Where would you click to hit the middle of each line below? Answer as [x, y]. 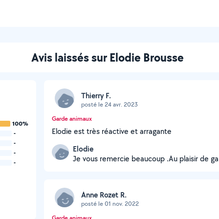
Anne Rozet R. [104, 195]
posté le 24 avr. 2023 [109, 104]
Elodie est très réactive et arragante [112, 131]
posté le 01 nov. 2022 [110, 203]
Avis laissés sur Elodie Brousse [108, 57]
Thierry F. [96, 95]
